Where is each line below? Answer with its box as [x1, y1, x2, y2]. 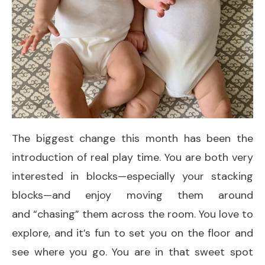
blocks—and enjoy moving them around [12, 188, 253, 202]
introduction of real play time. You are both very [12, 150, 253, 164]
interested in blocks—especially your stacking [12, 169, 253, 183]
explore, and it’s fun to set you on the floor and [12, 225, 253, 240]
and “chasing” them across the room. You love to [12, 206, 253, 221]
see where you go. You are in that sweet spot [12, 244, 253, 259]
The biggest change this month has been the [12, 131, 253, 146]
